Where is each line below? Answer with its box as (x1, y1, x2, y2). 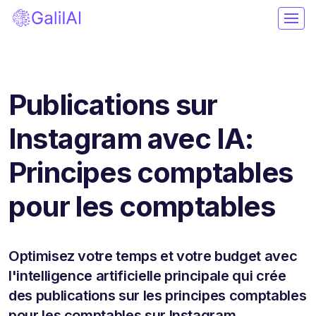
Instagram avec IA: (8, 121, 254, 156)
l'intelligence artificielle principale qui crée (8, 267, 286, 284)
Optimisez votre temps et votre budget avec (8, 247, 298, 265)
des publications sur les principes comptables (8, 286, 307, 304)
